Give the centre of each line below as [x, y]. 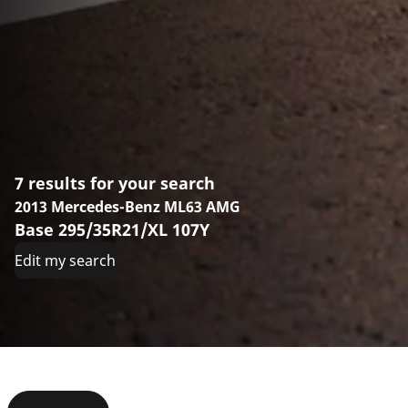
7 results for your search [115, 183]
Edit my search [65, 260]
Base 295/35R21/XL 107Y [112, 229]
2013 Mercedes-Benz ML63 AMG [127, 206]
